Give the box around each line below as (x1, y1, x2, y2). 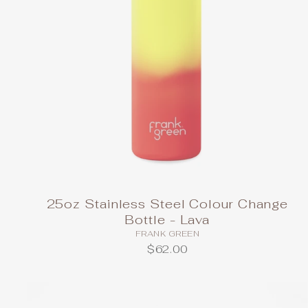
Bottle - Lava (124, 212, 210, 228)
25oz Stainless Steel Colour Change (46, 196, 289, 212)
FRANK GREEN (135, 228, 200, 240)
